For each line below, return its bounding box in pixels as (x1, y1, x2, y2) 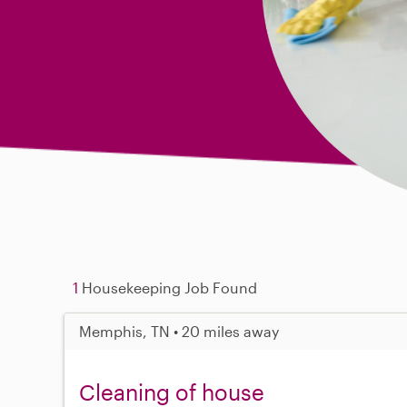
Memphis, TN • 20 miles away (79, 323, 280, 340)
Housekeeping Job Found (78, 279, 258, 296)
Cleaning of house (79, 379, 265, 405)
